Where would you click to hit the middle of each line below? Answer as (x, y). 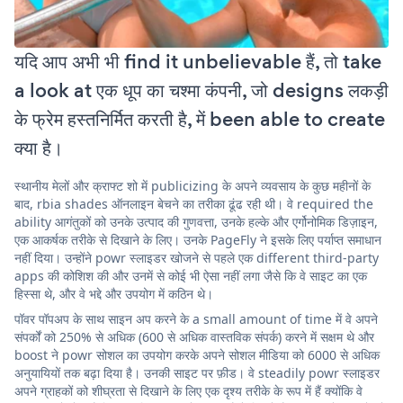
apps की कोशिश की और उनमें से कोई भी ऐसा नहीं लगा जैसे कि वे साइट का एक (191, 276)
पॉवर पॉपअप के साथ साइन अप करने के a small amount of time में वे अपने (196, 319)
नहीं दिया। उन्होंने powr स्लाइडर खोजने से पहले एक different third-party (197, 258)
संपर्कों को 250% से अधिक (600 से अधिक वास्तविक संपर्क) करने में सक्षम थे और (194, 337)
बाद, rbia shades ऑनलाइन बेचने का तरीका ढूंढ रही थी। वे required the (194, 204)
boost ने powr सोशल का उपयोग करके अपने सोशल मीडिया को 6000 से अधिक (197, 355)
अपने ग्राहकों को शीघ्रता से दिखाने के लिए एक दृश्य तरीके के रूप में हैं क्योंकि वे (188, 391)
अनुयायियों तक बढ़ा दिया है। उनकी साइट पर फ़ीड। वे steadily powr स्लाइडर (197, 373)
